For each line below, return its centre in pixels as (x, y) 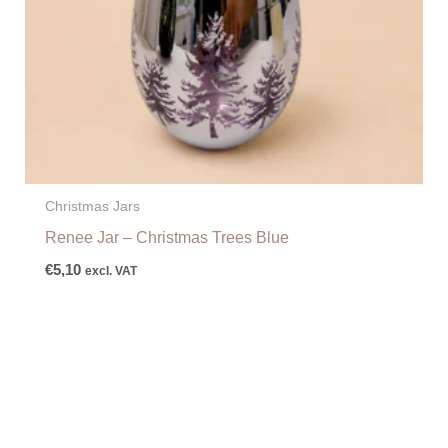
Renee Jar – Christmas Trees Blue (166, 237)
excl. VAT (110, 270)
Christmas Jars (92, 206)
